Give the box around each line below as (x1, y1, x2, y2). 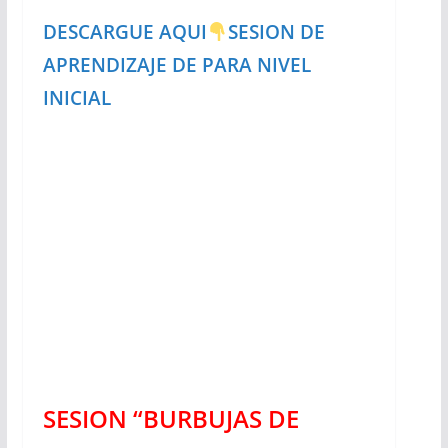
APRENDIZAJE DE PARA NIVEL (42, 51, 311, 77)
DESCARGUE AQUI (42, 18, 207, 44)
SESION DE (227, 18, 325, 44)
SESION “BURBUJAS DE (42, 401, 299, 435)
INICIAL (42, 84, 111, 110)
